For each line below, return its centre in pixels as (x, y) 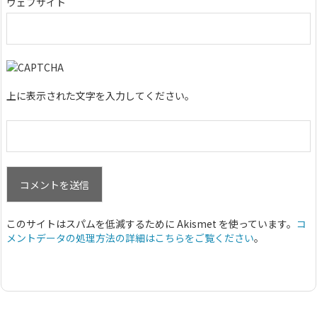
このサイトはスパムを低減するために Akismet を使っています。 (151, 224)
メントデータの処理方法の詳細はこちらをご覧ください (130, 238)
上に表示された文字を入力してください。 (100, 96)
